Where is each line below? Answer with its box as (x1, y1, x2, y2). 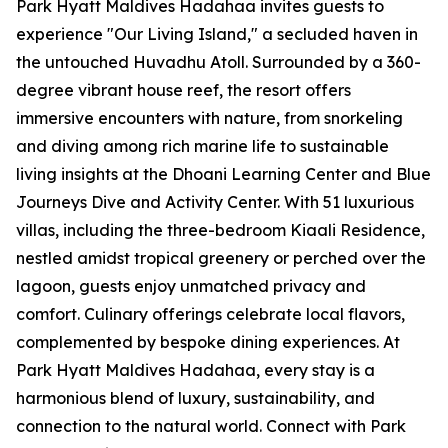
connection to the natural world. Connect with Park (16, 416, 406, 437)
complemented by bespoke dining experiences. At (16, 332, 400, 353)
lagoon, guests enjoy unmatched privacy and (16, 276, 366, 297)
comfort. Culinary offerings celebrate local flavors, (16, 304, 405, 325)
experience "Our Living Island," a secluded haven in (16, 24, 418, 45)
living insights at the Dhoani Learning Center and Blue (16, 164, 431, 185)
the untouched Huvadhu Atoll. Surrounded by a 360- (16, 52, 421, 73)
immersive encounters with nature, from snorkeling (16, 108, 403, 129)
